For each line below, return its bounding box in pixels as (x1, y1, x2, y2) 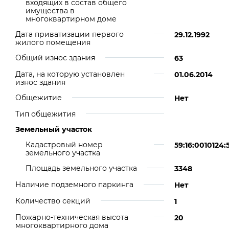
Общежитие (15, 93, 62, 102)
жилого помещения (15, 38, 90, 47)
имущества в (26, 6, 75, 15)
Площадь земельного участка (26, 164, 137, 173)
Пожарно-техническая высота (15, 213, 128, 222)
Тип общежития (15, 109, 76, 119)
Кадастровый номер (26, 140, 103, 149)
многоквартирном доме (26, 14, 117, 24)
